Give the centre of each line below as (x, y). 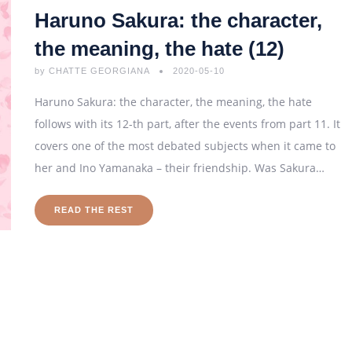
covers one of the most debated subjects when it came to (185, 146)
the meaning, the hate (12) (159, 49)
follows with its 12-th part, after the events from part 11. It (187, 124)
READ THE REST (94, 210)
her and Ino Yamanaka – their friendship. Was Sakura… (180, 168)
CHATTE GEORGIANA (99, 71)
